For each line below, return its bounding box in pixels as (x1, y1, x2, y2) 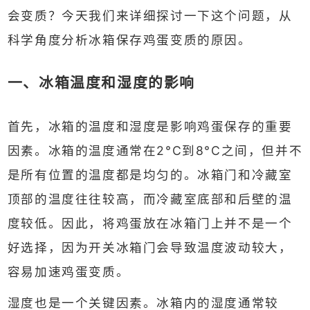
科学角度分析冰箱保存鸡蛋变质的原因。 (7, 32, 252, 47)
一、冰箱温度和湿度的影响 (7, 74, 195, 92)
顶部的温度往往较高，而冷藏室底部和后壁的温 (7, 192, 293, 207)
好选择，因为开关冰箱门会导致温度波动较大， (7, 240, 293, 255)
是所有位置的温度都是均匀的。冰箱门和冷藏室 (7, 167, 293, 183)
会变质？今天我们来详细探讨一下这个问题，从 (7, 8, 293, 23)
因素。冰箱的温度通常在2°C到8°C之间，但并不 (7, 143, 303, 158)
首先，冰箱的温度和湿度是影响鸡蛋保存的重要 (7, 119, 293, 134)
